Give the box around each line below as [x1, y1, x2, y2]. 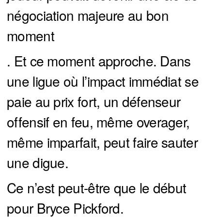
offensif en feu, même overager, [7, 112, 190, 132]
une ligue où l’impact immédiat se [7, 71, 199, 91]
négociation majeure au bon [7, 5, 169, 25]
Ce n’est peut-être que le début [7, 178, 186, 198]
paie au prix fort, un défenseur [7, 92, 181, 111]
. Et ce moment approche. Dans [7, 51, 191, 71]
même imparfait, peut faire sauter [7, 132, 198, 152]
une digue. [7, 153, 69, 172]
